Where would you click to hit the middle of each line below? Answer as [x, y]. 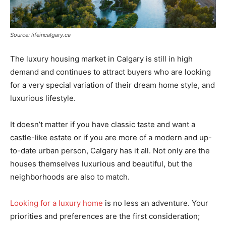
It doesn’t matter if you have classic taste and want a [103, 124]
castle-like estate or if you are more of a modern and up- [111, 137]
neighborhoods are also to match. [70, 177]
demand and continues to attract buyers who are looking [110, 72]
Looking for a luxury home [56, 203]
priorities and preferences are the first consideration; [105, 216]
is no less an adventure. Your [156, 203]
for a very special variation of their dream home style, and [112, 85]
